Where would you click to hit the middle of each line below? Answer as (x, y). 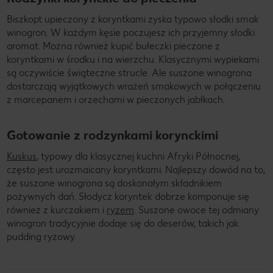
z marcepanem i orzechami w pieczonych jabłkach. (116, 99)
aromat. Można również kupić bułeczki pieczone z (113, 46)
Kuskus (22, 156)
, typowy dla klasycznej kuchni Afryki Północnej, (138, 156)
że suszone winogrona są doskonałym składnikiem (114, 183)
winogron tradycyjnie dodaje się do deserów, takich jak (123, 223)
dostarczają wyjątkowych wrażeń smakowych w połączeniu (134, 86)
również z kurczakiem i (57, 210)
